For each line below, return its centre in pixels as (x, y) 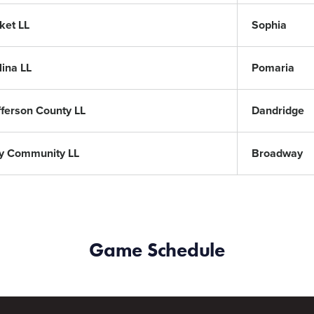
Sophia (269, 25)
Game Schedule (157, 250)
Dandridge (278, 111)
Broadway (277, 153)
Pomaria (273, 68)
